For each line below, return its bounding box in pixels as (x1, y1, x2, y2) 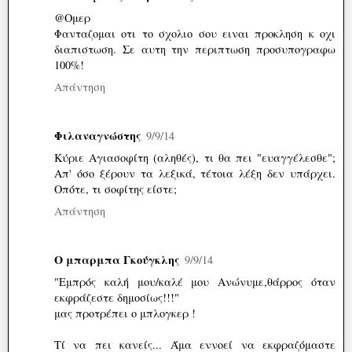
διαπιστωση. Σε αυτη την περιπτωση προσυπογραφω (54, 42, 335, 57)
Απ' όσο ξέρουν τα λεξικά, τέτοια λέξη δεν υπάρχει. (54, 166, 335, 181)
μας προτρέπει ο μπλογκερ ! (54, 306, 196, 321)
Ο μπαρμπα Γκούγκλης (54, 251, 180, 269)
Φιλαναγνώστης (54, 127, 141, 145)
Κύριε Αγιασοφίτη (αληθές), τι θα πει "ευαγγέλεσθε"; (54, 150, 335, 166)
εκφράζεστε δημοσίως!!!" (54, 290, 179, 306)
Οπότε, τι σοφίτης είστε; (54, 181, 177, 197)
